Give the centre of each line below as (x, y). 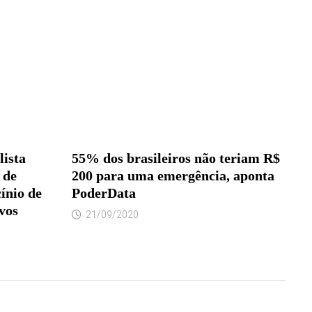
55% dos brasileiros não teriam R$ (175, 158)
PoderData (103, 193)
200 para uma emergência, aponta (173, 175)
